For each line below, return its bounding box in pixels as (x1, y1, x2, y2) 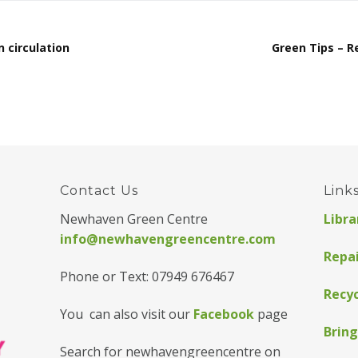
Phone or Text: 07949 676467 (59, 267, 234, 285)
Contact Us (59, 182, 138, 198)
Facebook (193, 304, 254, 323)
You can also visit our (59, 304, 193, 323)
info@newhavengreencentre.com (59, 229, 276, 248)
